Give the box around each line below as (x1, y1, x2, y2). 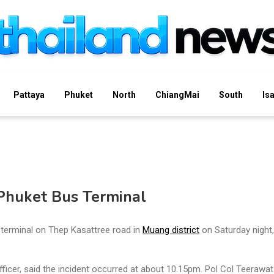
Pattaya (13, 89, 45, 100)
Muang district (143, 224, 199, 236)
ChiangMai (155, 89, 199, 100)
